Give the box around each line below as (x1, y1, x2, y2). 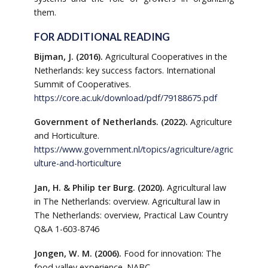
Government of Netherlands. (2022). (33, 116, 188, 128)
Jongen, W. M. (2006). (33, 248, 121, 260)
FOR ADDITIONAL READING (33, 30, 170, 43)
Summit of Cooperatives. (33, 78, 131, 90)
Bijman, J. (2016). (33, 50, 103, 62)
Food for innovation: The (121, 248, 221, 260)
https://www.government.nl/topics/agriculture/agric (33, 144, 233, 156)
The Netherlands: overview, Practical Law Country (33, 209, 228, 221)
